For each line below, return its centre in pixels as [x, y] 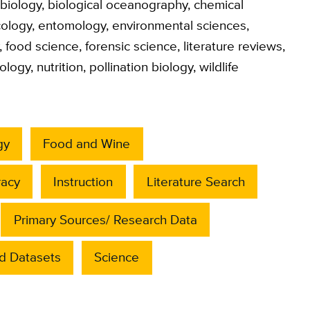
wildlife [219, 66]
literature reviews [232, 46]
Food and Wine [87, 143]
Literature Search [195, 181]
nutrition [60, 66]
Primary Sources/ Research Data [105, 219]
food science [42, 46]
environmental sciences [179, 25]
